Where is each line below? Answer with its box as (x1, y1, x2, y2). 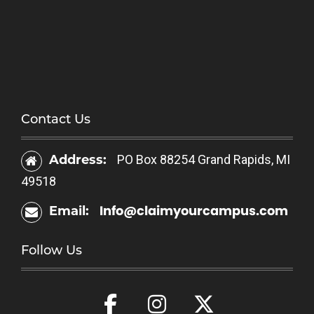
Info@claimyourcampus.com (100, 202, 288, 220)
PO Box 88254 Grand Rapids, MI (117, 152, 290, 168)
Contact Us (21, 111, 90, 128)
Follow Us (21, 243, 82, 259)
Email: (49, 203, 93, 219)
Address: (49, 152, 110, 168)
